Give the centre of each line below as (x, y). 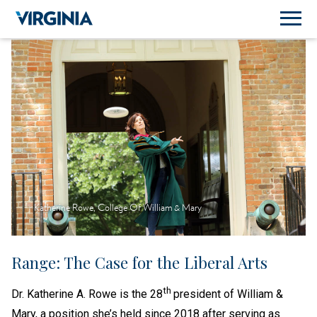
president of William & (228, 294)
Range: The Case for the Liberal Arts (139, 263)
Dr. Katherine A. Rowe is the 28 (87, 294)
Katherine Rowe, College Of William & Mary (118, 208)
